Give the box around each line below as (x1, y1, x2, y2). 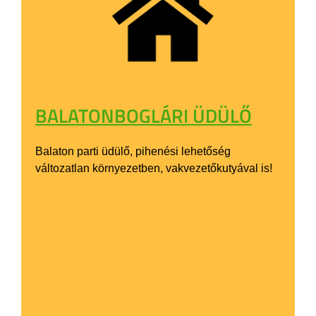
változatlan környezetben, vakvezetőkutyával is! (35, 162, 272, 174)
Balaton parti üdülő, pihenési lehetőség (35, 145, 231, 157)
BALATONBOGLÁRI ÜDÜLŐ (35, 100, 252, 130)
